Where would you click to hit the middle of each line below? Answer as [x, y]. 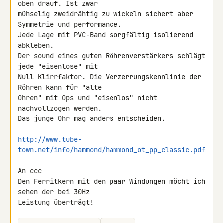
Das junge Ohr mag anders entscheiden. [92, 118]
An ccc [30, 171]
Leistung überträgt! [56, 202]
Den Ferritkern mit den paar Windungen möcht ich [111, 181]
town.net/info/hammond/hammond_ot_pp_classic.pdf [111, 150]
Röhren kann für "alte [62, 87]
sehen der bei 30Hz [54, 192]
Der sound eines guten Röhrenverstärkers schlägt [111, 56]
